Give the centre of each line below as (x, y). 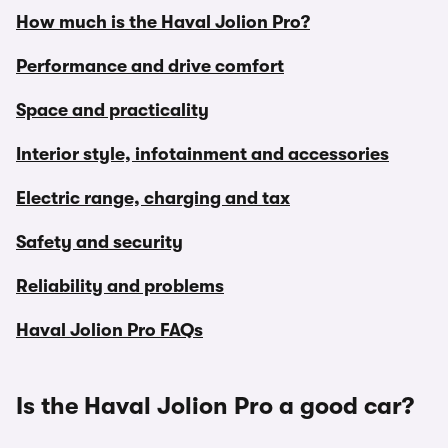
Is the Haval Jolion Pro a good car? (215, 406)
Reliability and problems (120, 286)
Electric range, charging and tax (153, 198)
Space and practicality (112, 110)
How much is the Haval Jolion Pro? (163, 22)
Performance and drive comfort (150, 66)
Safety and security (99, 242)
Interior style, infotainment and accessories (202, 154)
